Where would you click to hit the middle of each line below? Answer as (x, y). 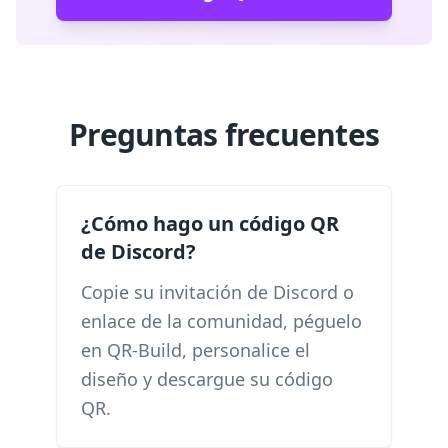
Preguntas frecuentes (224, 134)
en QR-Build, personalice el (195, 350)
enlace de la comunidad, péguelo (221, 321)
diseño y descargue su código (207, 379)
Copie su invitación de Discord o (217, 292)
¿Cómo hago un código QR (210, 223)
